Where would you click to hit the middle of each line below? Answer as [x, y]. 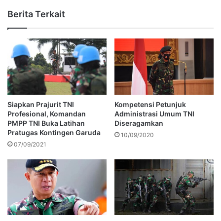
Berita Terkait [36, 14]
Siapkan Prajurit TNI [41, 104]
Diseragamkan [139, 123]
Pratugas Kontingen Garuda [54, 132]
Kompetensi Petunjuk [150, 104]
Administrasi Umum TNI [154, 113]
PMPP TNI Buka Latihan [46, 123]
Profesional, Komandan [47, 113]
